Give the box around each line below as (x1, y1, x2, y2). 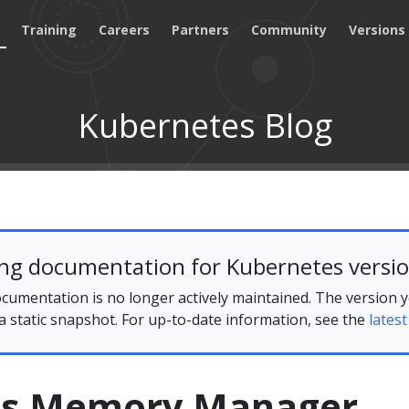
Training (21, 20, 78, 38)
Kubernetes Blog (77, 103, 332, 148)
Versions (349, 20, 406, 38)
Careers (99, 20, 151, 38)
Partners (172, 20, 230, 38)
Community (251, 20, 328, 38)
